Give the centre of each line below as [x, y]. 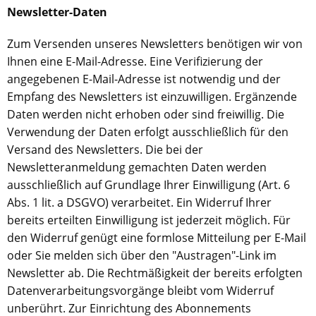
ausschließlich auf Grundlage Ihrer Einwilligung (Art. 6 [148, 185]
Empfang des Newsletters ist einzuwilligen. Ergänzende [152, 97]
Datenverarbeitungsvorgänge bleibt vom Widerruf [140, 291]
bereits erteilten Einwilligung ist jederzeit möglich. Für [149, 220]
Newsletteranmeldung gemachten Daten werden [137, 167]
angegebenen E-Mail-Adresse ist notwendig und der [144, 79]
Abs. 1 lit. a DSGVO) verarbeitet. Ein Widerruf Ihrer [139, 202]
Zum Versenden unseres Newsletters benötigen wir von [155, 44]
